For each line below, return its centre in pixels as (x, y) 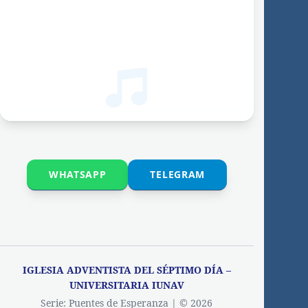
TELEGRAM (178, 174)
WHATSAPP (77, 174)
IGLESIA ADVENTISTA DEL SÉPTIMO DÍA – (126, 269)
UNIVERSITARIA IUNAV (126, 285)
